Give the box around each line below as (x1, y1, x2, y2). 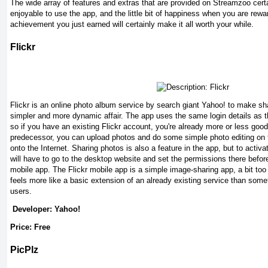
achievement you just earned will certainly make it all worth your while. (10, 20, 254, 29)
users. (10, 186, 32, 196)
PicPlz (10, 244, 38, 255)
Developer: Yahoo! (10, 204, 80, 214)
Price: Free (10, 222, 50, 232)
